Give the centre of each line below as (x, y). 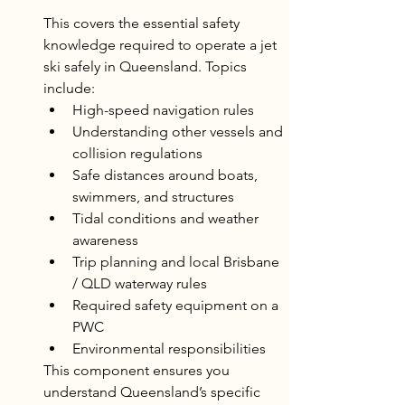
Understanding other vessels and (179, 132)
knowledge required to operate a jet (162, 45)
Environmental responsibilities (169, 349)
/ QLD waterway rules (140, 284)
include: (69, 89)
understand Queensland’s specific (154, 392)
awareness (105, 240)
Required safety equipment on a (177, 306)
